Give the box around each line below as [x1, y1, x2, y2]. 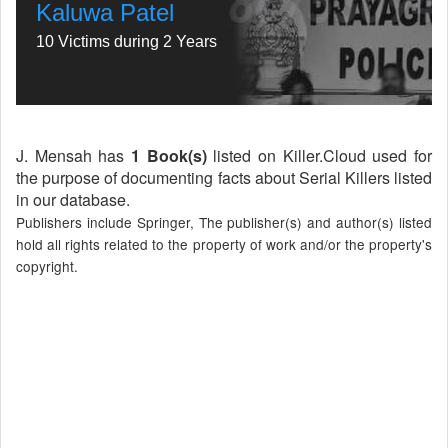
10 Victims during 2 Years [36, 33, 217, 50]
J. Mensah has [16, 144, 131, 167]
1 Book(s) [131, 144, 207, 167]
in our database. [16, 188, 130, 211]
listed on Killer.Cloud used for [206, 144, 433, 167]
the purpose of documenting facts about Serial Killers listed [16, 166, 432, 189]
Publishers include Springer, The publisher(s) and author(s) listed [16, 212, 432, 232]
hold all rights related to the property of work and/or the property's [16, 234, 432, 254]
